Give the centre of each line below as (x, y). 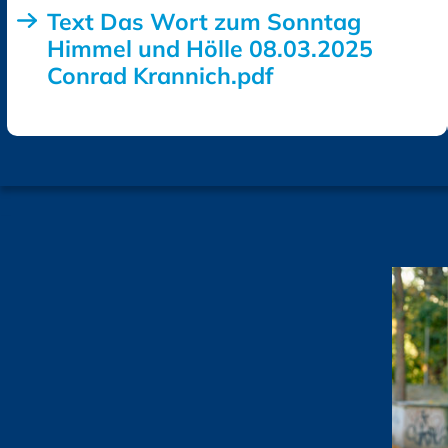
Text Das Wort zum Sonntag (203, 21)
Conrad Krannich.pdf (159, 75)
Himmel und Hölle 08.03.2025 (209, 48)
